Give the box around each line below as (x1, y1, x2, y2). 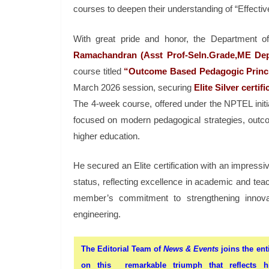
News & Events (163, 244, 219, 253)
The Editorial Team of (81, 244, 164, 253)
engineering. (73, 209, 121, 220)
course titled (73, 65, 124, 76)
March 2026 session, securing (73, 82, 194, 92)
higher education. (73, 130, 140, 141)
